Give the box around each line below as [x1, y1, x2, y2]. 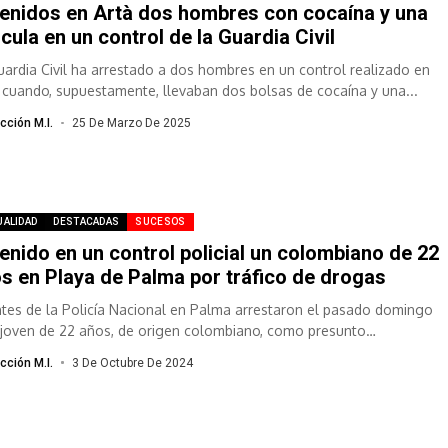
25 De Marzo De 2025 [71, 116, 191, 131]
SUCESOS [135, 215, 186, 227]
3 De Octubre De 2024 [71, 355, 193, 370]
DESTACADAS [53, 215, 120, 227]
